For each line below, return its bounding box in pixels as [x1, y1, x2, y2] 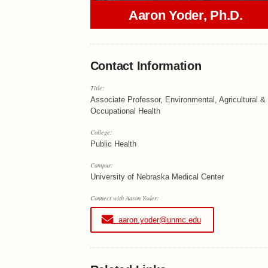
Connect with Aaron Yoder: [90, 193, 159, 202]
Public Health [90, 139, 136, 148]
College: [90, 127, 112, 136]
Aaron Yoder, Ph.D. [129, 8, 243, 23]
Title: [90, 83, 105, 92]
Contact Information [90, 59, 202, 72]
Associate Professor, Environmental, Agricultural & [90, 95, 266, 104]
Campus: [90, 160, 113, 169]
